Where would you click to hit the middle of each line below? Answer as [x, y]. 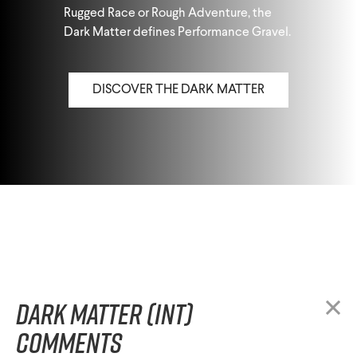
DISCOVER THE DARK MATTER [178, 90]
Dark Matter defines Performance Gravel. [177, 33]
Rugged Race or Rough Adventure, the [168, 14]
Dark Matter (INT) [104, 314]
